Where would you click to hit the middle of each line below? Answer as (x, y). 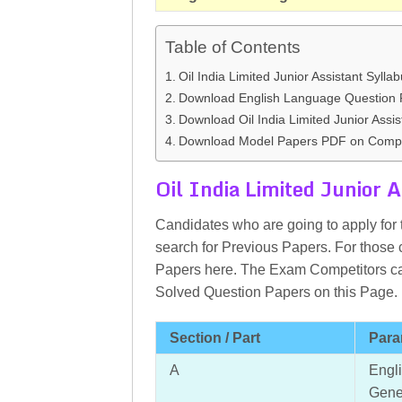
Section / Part (215, 338)
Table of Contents (233, 48)
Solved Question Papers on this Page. (276, 292)
